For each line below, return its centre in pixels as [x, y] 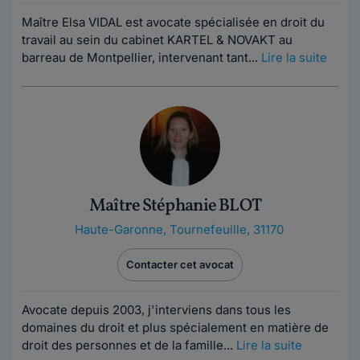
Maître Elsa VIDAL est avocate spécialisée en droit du [173, 22]
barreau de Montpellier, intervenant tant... [141, 57]
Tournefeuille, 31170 [227, 229]
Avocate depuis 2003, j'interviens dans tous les [156, 310]
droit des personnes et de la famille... [129, 345]
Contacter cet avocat [180, 264]
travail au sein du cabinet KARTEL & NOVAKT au [157, 40]
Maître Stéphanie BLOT [175, 206]
